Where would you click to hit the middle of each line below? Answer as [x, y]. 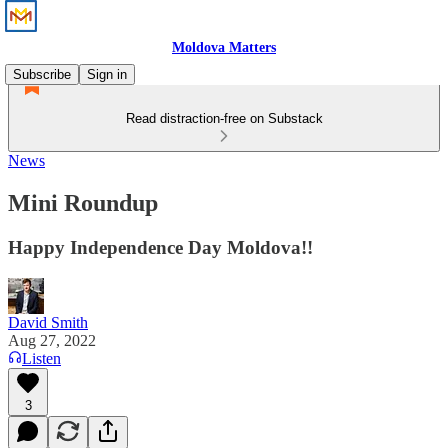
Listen [41, 358]
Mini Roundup [83, 202]
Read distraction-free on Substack [224, 118]
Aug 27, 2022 [52, 340]
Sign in [107, 74]
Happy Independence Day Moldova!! [160, 247]
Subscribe [42, 74]
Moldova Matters [224, 47]
